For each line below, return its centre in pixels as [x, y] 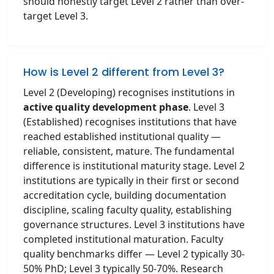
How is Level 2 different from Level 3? [124, 72]
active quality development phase [106, 107]
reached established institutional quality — [122, 136]
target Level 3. [56, 16]
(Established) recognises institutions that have [130, 122]
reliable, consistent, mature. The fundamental [129, 151]
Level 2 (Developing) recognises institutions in [129, 92]
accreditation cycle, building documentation [125, 195]
